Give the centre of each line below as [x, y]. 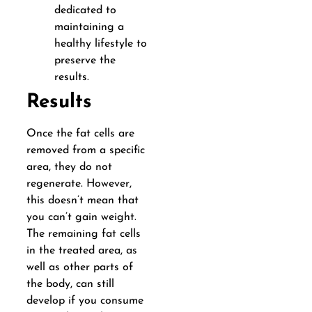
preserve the [85, 60]
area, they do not [69, 167]
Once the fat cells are [80, 133]
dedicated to [85, 10]
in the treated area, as [81, 250]
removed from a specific [85, 150]
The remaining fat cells [83, 234]
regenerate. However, [79, 184]
